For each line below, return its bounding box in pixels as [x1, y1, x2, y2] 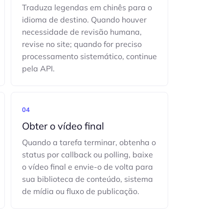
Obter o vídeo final [22, 120, 104, 132]
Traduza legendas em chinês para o [22, 2, 152, 12]
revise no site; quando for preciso [22, 39, 142, 49]
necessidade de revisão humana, [22, 27, 142, 37]
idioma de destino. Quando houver [22, 15, 147, 24]
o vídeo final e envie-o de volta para [22, 162, 153, 172]
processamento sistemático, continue [22, 51, 157, 61]
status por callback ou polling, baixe [22, 150, 153, 159]
